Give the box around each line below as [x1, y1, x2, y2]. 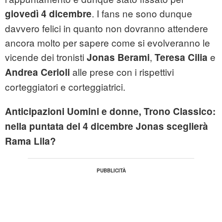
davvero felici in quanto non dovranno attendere [5, 21, 208, 35]
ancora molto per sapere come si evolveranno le [5, 36, 210, 50]
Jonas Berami [87, 51, 150, 64]
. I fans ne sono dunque [92, 6, 192, 20]
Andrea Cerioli [5, 65, 70, 79]
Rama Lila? [5, 134, 56, 148]
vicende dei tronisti [5, 50, 87, 64]
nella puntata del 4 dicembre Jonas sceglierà [5, 119, 208, 133]
